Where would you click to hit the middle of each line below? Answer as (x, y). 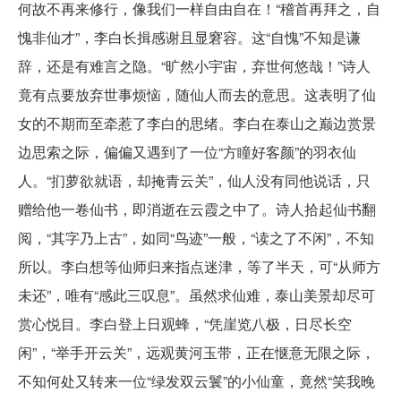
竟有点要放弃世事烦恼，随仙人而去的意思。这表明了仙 (197, 94)
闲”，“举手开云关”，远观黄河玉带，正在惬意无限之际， (196, 352)
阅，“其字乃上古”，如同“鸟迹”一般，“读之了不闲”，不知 (196, 237)
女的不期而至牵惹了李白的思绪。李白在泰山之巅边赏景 (197, 123)
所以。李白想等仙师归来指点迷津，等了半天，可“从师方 (199, 266)
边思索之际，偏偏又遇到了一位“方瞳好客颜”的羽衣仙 (187, 151)
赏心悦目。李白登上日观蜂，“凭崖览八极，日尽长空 (185, 323)
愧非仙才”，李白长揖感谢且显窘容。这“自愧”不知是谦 (189, 37)
